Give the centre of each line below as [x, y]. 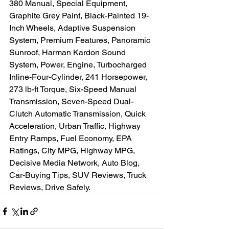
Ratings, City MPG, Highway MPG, [73, 151]
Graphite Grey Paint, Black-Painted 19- [79, 16]
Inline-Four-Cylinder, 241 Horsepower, [79, 77]
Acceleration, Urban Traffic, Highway [76, 126]
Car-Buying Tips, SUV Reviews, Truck [79, 175]
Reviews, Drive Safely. [50, 188]
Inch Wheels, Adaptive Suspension [73, 28]
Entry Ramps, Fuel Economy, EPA [72, 139]
